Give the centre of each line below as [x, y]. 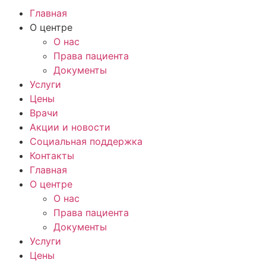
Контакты [52, 156]
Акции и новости [70, 127]
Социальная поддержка [86, 141]
